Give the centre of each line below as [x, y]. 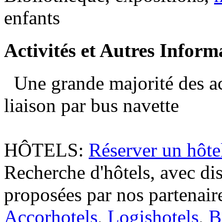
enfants [32, 17]
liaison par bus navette [91, 106]
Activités [42, 51]
